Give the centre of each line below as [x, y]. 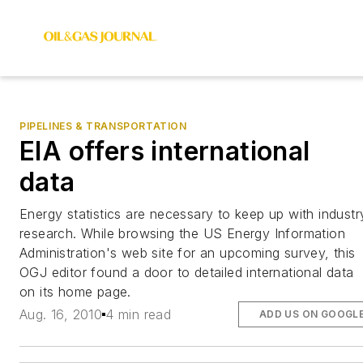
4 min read [139, 315]
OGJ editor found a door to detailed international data [187, 272]
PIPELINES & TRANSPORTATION [103, 126]
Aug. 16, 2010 [61, 315]
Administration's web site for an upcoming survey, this [188, 253]
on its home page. [75, 292]
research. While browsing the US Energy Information [182, 233]
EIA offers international [165, 151]
